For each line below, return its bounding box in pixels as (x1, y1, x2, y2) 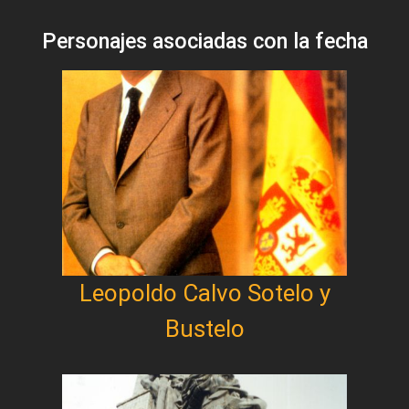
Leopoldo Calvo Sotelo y (79, 278, 330, 307)
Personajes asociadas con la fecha (41, 27, 368, 54)
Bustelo (164, 314, 245, 342)
